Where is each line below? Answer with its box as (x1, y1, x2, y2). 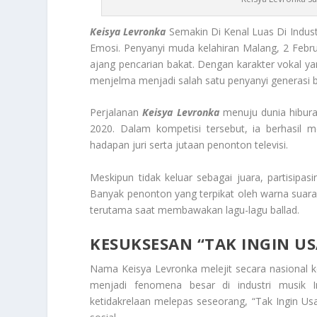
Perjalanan (90, 105, 143, 120)
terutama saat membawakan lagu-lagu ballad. (90, 202, 300, 217)
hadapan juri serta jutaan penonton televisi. (90, 138, 289, 152)
